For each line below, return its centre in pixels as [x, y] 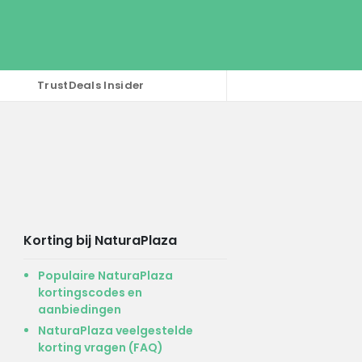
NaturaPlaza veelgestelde [115, 330]
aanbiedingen [79, 309]
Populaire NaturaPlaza [105, 275]
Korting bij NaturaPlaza [100, 240]
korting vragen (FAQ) [100, 347]
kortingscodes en [90, 292]
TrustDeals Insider [91, 86]
